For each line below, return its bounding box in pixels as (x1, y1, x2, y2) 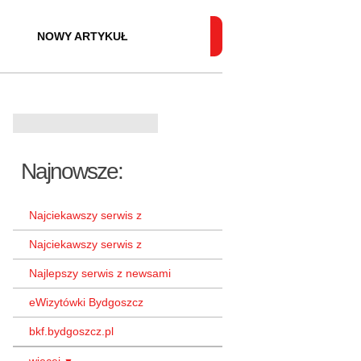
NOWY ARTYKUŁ (37, 30, 128, 43)
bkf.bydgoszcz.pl (29, 325, 114, 338)
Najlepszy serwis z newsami (29, 267, 171, 280)
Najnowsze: (21, 159, 122, 184)
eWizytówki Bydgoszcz (29, 296, 143, 309)
